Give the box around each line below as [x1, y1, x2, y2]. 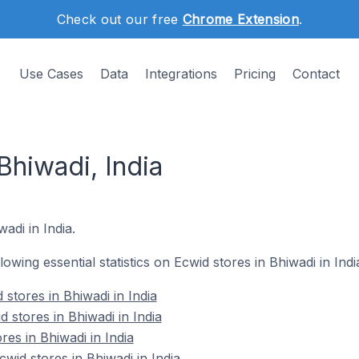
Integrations [145, 66, 217, 82]
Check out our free [56, 11, 183, 27]
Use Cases [19, 66, 83, 82]
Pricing [234, 66, 276, 82]
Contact [292, 66, 340, 82]
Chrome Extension [182, 11, 299, 27]
